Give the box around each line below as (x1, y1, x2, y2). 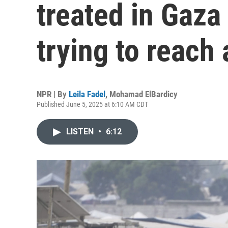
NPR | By (37, 89, 69, 99)
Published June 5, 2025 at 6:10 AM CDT (37, 100, 148, 108)
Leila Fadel (69, 89, 105, 99)
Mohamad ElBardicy (109, 89, 178, 99)
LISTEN (66, 127, 96, 136)
